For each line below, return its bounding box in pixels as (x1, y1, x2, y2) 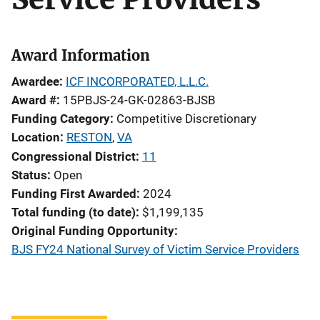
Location (11, 129, 60, 144)
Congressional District (11, 149, 136, 164)
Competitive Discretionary (116, 111, 256, 126)
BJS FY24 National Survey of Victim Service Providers (11, 241, 299, 256)
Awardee (11, 74, 59, 89)
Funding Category (11, 111, 110, 126)
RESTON (66, 129, 112, 144)
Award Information (11, 46, 150, 64)
